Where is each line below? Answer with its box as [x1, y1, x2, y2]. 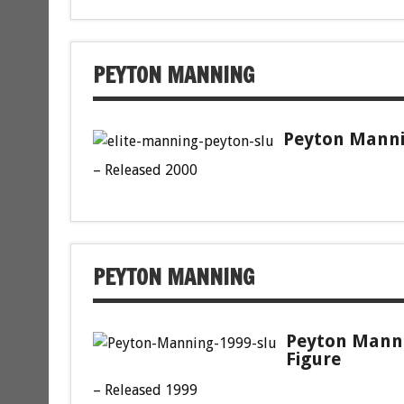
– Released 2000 [92, 161, 197, 179]
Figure [285, 348, 341, 371]
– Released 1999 [92, 381, 197, 399]
